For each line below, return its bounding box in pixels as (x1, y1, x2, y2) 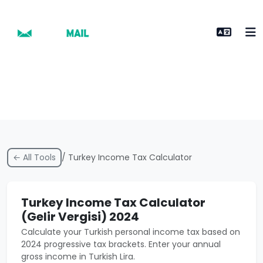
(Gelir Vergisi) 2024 (21, 208, 139, 225)
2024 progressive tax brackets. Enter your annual (21, 238, 221, 250)
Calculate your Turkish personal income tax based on (21, 226, 240, 238)
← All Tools (13, 151, 56, 163)
